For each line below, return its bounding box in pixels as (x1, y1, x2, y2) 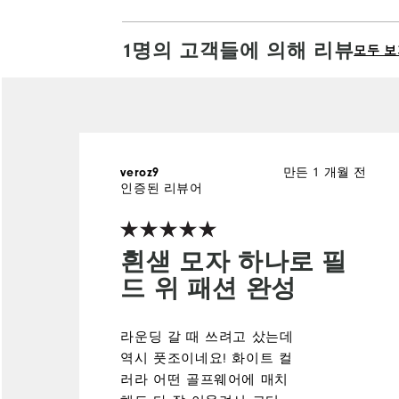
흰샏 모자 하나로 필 (120, 247, 347, 276)
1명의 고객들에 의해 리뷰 (121, 38, 354, 62)
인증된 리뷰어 (120, 180, 203, 196)
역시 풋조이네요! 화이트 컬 (120, 350, 293, 366)
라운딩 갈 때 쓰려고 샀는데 (120, 329, 294, 345)
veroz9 (120, 165, 159, 180)
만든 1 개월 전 (282, 164, 368, 180)
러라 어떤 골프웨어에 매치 (120, 371, 289, 387)
